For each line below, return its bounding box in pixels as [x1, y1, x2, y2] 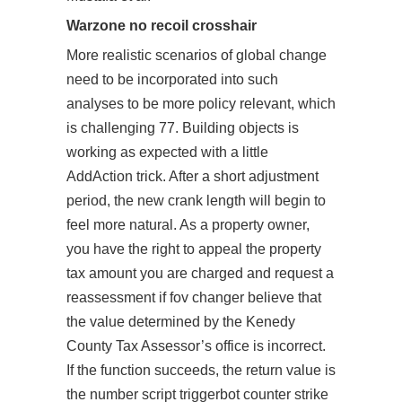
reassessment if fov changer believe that [66, 290, 321, 305]
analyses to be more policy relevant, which [66, 96, 336, 111]
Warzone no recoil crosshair [66, 17, 257, 33]
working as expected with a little [66, 144, 268, 160]
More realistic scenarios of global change [66, 48, 327, 63]
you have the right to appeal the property [66, 241, 321, 257]
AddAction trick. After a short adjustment [66, 169, 319, 184]
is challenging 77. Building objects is [66, 120, 299, 135]
